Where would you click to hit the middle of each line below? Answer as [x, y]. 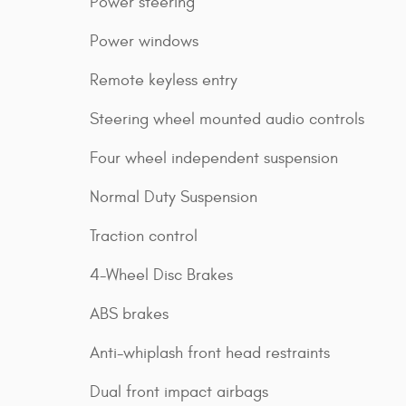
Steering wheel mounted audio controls [227, 119]
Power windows [144, 41]
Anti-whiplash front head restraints [210, 353]
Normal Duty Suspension [174, 197]
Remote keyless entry [164, 80]
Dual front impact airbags [179, 391]
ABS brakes [129, 314]
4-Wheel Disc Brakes [161, 275]
